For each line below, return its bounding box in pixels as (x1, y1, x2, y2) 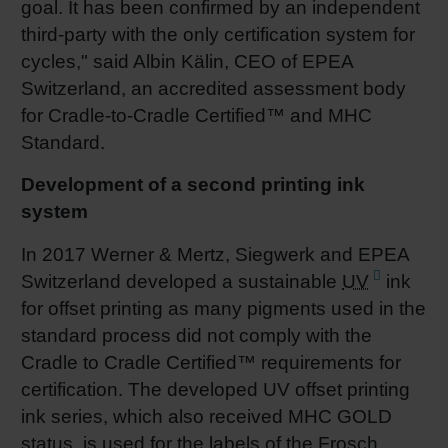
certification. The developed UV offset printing (21, 379, 410, 401)
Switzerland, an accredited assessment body (21, 77, 406, 99)
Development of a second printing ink (21, 174, 365, 196)
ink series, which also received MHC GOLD (21, 406, 392, 428)
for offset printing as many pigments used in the (21, 298, 426, 320)
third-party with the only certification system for (21, 23, 415, 45)
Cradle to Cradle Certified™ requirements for (21, 352, 401, 374)
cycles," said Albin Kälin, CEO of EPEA (21, 50, 353, 72)
